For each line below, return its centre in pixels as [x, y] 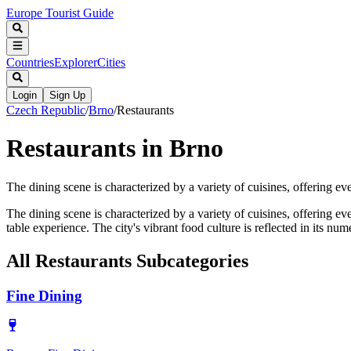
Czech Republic [46, 110]
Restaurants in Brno [115, 148]
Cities [111, 62]
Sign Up [67, 95]
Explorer [76, 62]
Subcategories [190, 261]
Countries [30, 62]
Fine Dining [44, 295]
